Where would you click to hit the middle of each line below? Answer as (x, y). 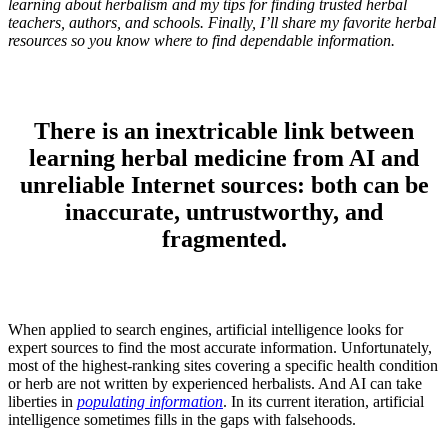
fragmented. (224, 238)
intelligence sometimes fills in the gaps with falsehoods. (182, 419)
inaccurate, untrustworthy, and (224, 211)
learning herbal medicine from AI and (224, 157)
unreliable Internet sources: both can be (224, 184)
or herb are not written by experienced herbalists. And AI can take (215, 383)
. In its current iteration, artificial (323, 401)
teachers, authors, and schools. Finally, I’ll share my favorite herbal (222, 22)
